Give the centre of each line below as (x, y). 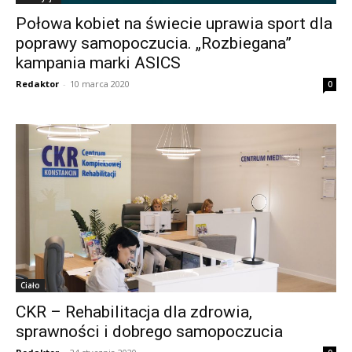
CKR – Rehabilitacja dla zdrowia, (134, 312)
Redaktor (37, 83)
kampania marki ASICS (98, 62)
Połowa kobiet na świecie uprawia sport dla (174, 23)
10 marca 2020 (100, 83)
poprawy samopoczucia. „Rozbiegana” (154, 43)
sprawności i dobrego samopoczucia (149, 332)
